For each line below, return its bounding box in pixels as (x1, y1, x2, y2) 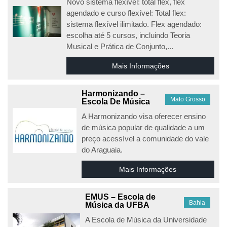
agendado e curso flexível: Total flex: (66, 9, 186, 17)
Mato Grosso (170, 96, 205, 103)
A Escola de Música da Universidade (85, 215, 207, 224)
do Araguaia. (81, 145, 123, 154)
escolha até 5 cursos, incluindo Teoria (66, 31, 191, 40)
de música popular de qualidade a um (81, 123, 205, 132)
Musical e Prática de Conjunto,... (66, 42, 174, 51)
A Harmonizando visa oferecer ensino (81, 112, 206, 121)
